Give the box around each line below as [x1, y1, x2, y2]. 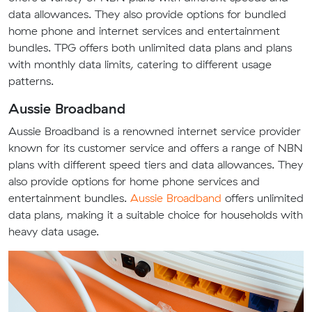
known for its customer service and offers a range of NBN [8, 141, 303, 155]
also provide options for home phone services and [8, 174, 260, 188]
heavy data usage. [8, 224, 99, 238]
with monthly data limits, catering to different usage [8, 57, 272, 71]
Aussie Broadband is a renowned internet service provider [8, 124, 301, 138]
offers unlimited [221, 191, 304, 205]
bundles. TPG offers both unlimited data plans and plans [8, 40, 292, 54]
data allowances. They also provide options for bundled [8, 7, 286, 21]
